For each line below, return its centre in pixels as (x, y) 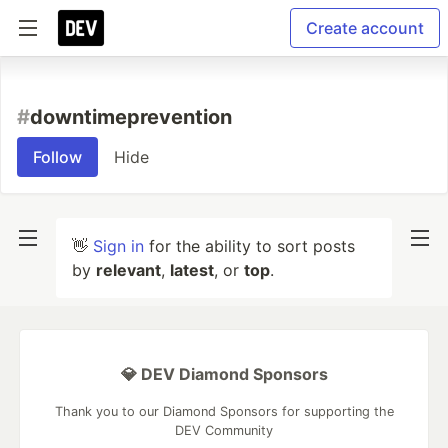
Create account (365, 28)
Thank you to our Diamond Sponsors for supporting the (224, 411)
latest (192, 270)
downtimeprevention (131, 117)
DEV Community (224, 430)
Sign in (118, 246)
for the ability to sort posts (249, 246)
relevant (128, 270)
